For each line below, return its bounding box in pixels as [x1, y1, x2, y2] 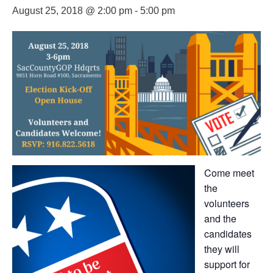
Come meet [204, 166, 254, 180]
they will [204, 242, 239, 256]
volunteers [204, 196, 249, 210]
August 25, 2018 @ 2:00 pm [12, 5, 132, 16]
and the [204, 211, 236, 225]
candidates [204, 227, 252, 241]
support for [204, 257, 250, 271]
